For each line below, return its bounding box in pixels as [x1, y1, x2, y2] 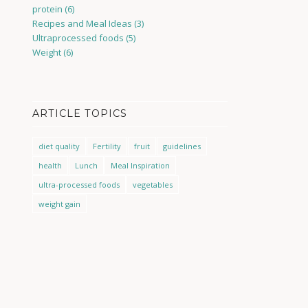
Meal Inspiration [110, 160, 170, 170]
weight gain [38, 199, 80, 209]
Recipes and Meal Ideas [32, 17, 132, 30]
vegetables [132, 179, 173, 190]
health [38, 160, 62, 170]
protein [32, 3, 63, 15]
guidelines [162, 141, 201, 151]
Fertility [92, 141, 121, 151]
